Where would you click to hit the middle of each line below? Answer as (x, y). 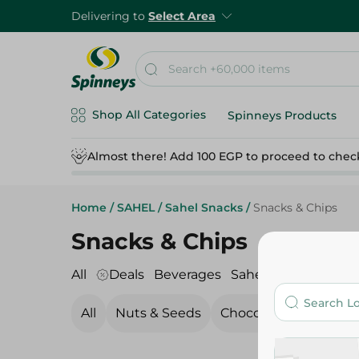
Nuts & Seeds (158, 313)
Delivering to (110, 16)
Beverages (188, 274)
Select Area (182, 16)
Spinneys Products (282, 115)
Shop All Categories (149, 115)
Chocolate (253, 313)
